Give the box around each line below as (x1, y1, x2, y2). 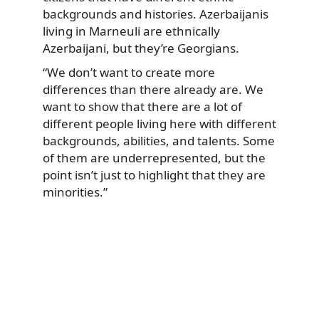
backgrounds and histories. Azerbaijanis (43, 6, 268, 23)
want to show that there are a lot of (43, 98, 242, 115)
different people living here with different (43, 115, 276, 132)
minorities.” (43, 183, 108, 200)
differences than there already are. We (43, 80, 263, 98)
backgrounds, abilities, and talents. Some (43, 132, 275, 149)
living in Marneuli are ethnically (43, 23, 220, 40)
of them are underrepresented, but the (43, 149, 266, 166)
